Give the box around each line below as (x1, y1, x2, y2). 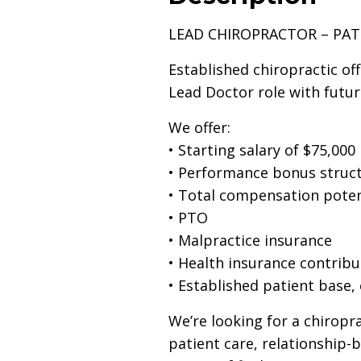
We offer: (168, 117, 230, 137)
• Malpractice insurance (168, 230, 332, 250)
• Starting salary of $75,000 (168, 139, 355, 160)
